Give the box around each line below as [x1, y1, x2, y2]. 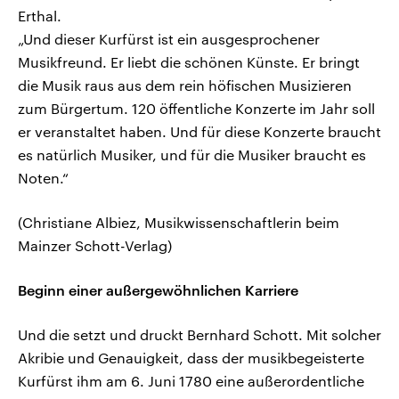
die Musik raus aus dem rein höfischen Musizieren [18, 77, 352, 94]
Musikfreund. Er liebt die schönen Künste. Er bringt [18, 53, 360, 71]
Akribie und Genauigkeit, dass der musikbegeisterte [18, 349, 364, 367]
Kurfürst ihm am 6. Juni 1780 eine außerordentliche [18, 372, 364, 390]
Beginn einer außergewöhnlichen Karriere [18, 281, 298, 299]
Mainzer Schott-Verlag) [18, 237, 172, 255]
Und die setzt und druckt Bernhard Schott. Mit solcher [18, 326, 381, 344]
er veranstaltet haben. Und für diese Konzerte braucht [18, 123, 381, 141]
